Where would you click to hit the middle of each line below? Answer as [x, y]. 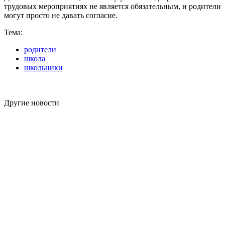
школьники [43, 67]
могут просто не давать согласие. [61, 15]
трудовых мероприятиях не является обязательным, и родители [113, 6]
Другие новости [32, 102]
